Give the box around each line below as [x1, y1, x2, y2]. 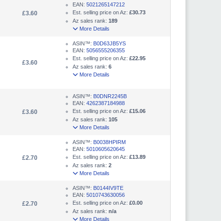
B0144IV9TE [93, 184, 123, 191]
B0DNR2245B [93, 93, 127, 99]
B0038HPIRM [93, 139, 126, 145]
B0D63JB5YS [93, 40, 126, 46]
